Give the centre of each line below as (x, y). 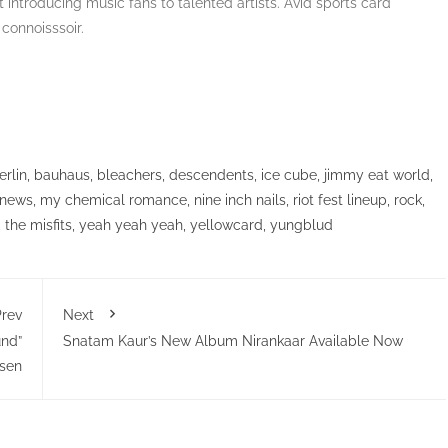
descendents (211, 174)
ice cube (289, 174)
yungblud (301, 224)
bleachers (129, 174)
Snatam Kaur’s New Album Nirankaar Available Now (232, 340)
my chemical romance (113, 199)
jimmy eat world (377, 174)
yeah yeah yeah (131, 224)
